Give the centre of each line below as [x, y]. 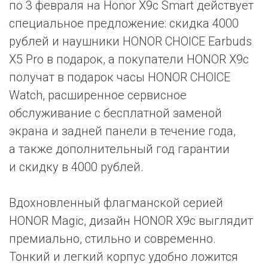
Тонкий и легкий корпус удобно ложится [124, 257]
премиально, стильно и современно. [112, 239]
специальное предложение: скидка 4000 [124, 23]
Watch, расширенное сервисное [98, 95]
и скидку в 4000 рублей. [76, 167]
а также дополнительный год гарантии [119, 149]
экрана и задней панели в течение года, [122, 131]
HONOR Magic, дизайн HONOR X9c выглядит [131, 221]
